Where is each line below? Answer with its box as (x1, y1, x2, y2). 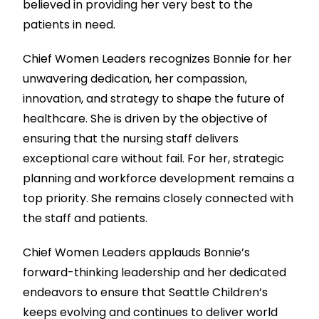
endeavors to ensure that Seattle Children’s (23, 284, 268, 301)
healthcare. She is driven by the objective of (23, 110, 268, 127)
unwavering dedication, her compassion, (23, 70, 248, 88)
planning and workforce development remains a (23, 170, 295, 187)
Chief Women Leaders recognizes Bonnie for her (23, 51, 293, 68)
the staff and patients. (23, 210, 148, 227)
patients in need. (23, 16, 116, 33)
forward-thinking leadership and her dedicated (23, 264, 287, 281)
